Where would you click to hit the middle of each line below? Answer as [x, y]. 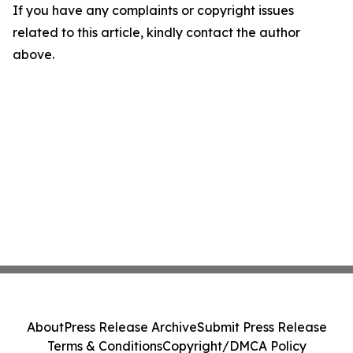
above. [33, 54]
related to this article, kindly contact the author [156, 32]
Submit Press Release [262, 327]
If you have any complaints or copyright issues [153, 10]
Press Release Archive [130, 327]
